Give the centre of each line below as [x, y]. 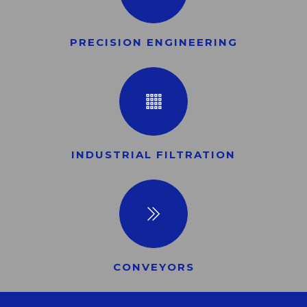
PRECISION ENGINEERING [153, 42]
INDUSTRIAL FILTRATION [153, 155]
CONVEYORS [153, 267]
